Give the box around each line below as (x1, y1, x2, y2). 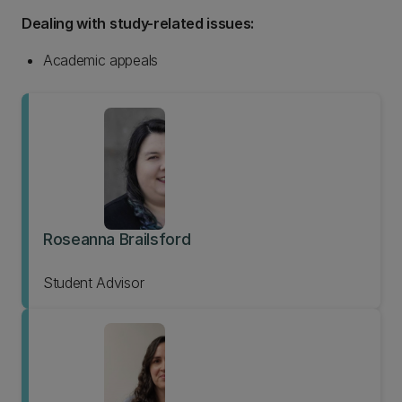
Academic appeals (43, 51, 158, 69)
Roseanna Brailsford (43, 230, 191, 249)
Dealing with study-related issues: (22, 14, 255, 32)
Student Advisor (43, 274, 144, 292)
